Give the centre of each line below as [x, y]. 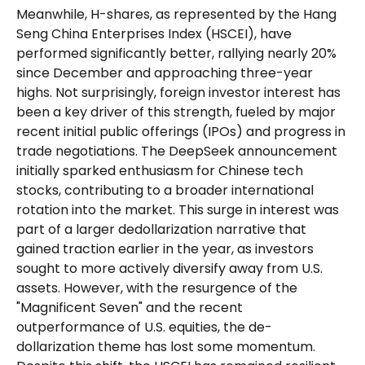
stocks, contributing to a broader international [165, 190]
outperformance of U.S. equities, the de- [144, 327]
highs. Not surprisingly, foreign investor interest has [178, 92]
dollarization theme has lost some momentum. [166, 346]
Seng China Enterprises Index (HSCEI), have [154, 33]
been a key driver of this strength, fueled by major [176, 112]
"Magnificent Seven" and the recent [130, 307]
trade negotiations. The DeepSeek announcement [177, 151]
